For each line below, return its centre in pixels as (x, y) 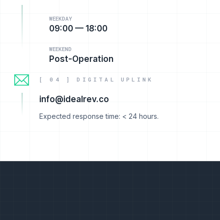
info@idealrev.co (74, 99)
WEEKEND (60, 49)
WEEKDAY (61, 19)
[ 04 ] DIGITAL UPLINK (96, 80)
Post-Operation (81, 59)
